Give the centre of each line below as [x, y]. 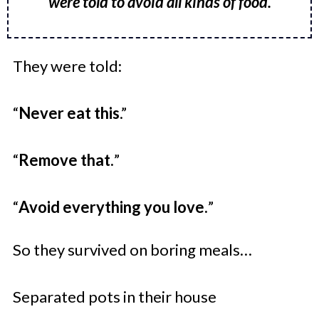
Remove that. [66, 159]
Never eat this [69, 113]
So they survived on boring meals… [132, 249]
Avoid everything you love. [113, 206]
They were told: [67, 66]
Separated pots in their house [115, 296]
